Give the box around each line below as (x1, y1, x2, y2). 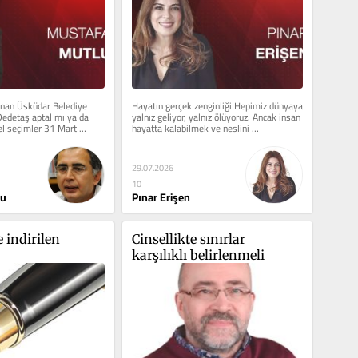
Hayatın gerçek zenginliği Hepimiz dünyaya (131, 97, 303, 116)
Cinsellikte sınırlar (131, 230, 245, 247)
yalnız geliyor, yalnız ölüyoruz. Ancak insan (131, 108, 300, 127)
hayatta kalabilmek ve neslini (131, 119, 249, 138)
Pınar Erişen (131, 187, 190, 209)
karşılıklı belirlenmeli (131, 246, 265, 263)
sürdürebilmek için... (131, 130, 213, 149)
